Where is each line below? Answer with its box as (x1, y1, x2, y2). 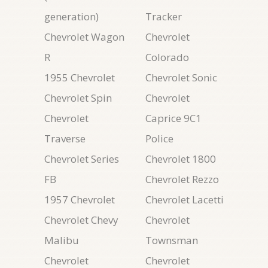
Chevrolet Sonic (145, 71, 217, 84)
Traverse (44, 132, 86, 145)
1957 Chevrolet (44, 193, 115, 206)
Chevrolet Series (44, 152, 119, 166)
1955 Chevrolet (44, 71, 115, 84)
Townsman (145, 233, 198, 247)
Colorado (145, 50, 189, 64)
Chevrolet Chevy (44, 213, 118, 227)
